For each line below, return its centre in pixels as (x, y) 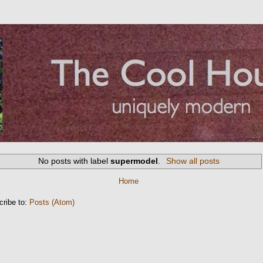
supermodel (134, 161)
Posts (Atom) (52, 202)
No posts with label (75, 161)
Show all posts (193, 161)
